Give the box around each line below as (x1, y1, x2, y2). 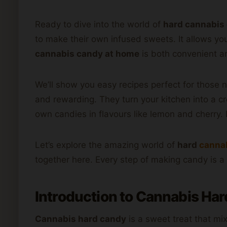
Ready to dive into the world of (35, 19, 163, 29)
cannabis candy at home (35, 48, 139, 59)
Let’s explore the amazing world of (35, 139, 177, 150)
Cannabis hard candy (35, 213, 126, 224)
